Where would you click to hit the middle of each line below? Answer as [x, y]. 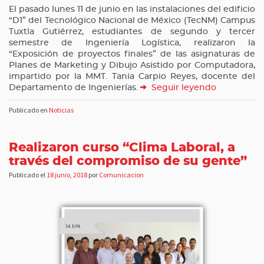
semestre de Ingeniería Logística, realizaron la [132, 43]
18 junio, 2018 [67, 174]
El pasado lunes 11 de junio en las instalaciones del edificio [132, 9]
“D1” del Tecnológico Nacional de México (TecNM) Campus [132, 20]
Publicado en [29, 110]
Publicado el [28, 174]
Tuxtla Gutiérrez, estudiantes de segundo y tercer [132, 32]
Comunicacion [121, 174]
